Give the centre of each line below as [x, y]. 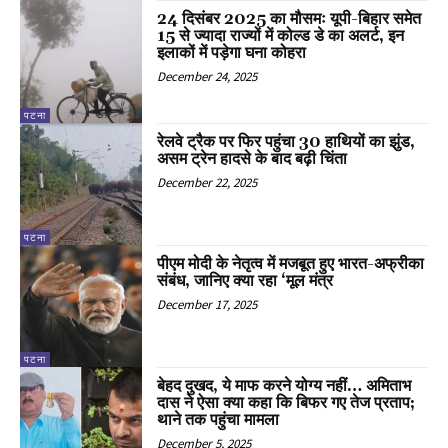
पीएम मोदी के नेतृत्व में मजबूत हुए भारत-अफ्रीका [291, 263]
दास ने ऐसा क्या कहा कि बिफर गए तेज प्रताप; [286, 403]
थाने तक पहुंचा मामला [218, 420]
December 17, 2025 [207, 304]
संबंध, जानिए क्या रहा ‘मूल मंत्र [245, 280]
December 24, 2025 [207, 77]
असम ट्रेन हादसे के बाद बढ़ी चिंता [252, 158]
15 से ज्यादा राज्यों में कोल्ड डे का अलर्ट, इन [281, 36]
